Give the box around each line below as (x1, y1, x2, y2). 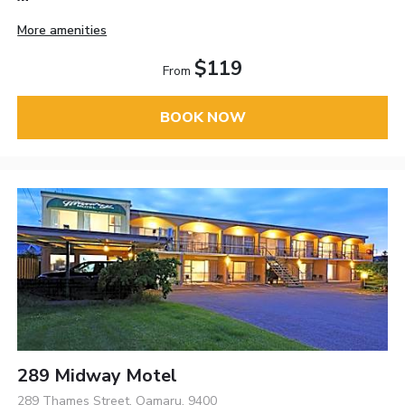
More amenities (17, 21, 108, 39)
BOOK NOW (159, 108, 246, 128)
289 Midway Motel (17, 363, 178, 388)
